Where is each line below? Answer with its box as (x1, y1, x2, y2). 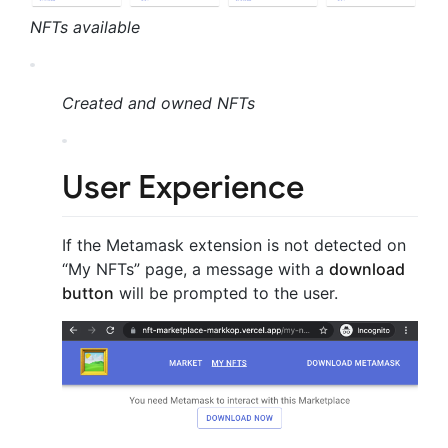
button (62, 283, 114, 304)
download (329, 259, 405, 280)
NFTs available (30, 16, 140, 37)
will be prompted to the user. (114, 283, 338, 304)
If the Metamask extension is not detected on (62, 235, 406, 256)
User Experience (62, 166, 304, 207)
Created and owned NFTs (62, 92, 255, 113)
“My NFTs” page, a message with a (62, 259, 329, 280)
